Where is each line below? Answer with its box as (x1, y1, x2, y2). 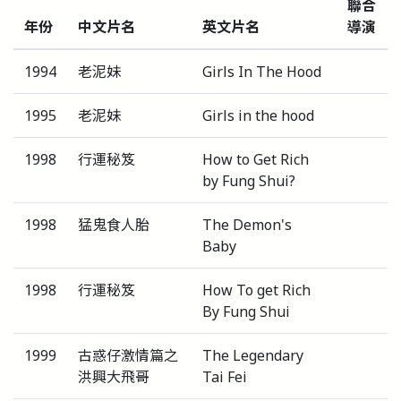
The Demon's (202, 214, 292, 235)
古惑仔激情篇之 (78, 345, 178, 365)
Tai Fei (202, 366, 247, 387)
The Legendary (202, 345, 303, 365)
